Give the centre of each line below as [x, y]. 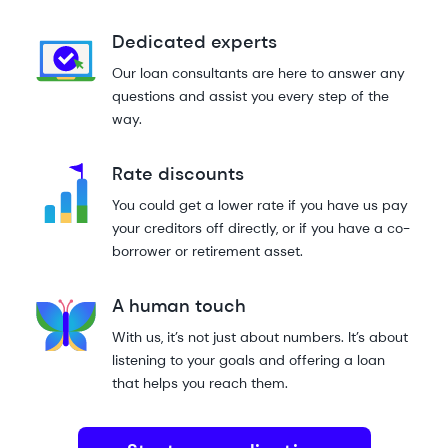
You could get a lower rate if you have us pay [260, 205]
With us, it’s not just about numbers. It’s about [260, 337]
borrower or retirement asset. [207, 251]
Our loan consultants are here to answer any [258, 73]
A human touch [179, 306]
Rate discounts [178, 174]
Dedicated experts [194, 42]
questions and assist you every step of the [250, 96]
